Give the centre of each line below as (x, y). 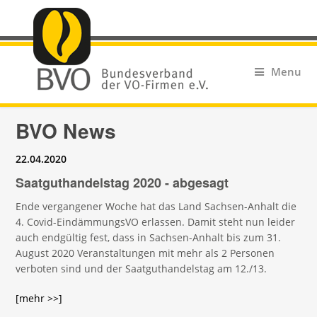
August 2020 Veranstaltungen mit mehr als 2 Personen (145, 253)
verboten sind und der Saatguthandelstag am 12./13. (142, 269)
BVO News (66, 131)
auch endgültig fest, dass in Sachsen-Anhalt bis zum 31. (149, 237)
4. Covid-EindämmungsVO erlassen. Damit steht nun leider (156, 222)
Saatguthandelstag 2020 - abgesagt (122, 183)
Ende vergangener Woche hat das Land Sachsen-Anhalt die (156, 206)
